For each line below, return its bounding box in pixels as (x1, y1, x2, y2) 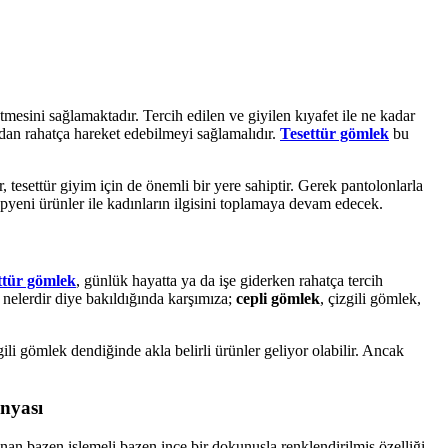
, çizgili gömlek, (320, 290, 421, 308)
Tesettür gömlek (280, 124, 389, 142)
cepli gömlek (236, 290, 320, 308)
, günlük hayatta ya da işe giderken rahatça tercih (76, 272, 383, 290)
